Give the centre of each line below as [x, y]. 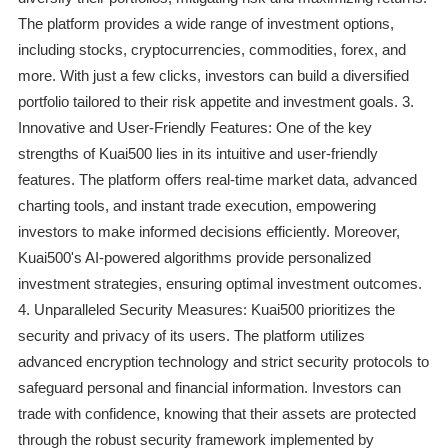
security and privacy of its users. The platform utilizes [191, 336]
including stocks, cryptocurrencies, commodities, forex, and [211, 50]
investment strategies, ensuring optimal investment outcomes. [219, 284]
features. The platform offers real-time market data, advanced [217, 180]
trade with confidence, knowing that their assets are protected [216, 414]
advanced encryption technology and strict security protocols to [223, 362]
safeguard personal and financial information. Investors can [209, 388]
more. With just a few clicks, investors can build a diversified [213, 76]
